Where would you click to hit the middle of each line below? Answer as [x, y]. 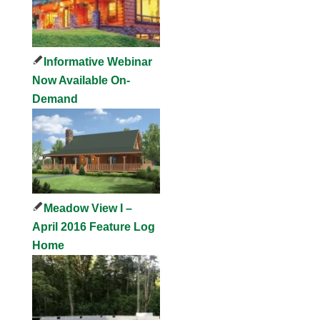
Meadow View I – [88, 209]
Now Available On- [81, 81]
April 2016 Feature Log [94, 227]
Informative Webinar [98, 62]
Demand [55, 99]
